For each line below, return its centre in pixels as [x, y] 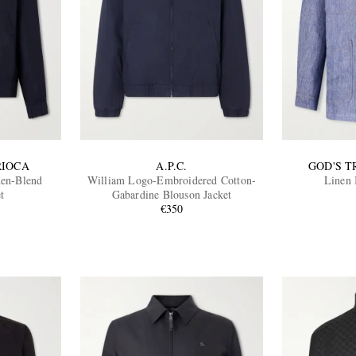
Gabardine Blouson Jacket [172, 194]
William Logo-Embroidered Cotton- [172, 180]
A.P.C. [172, 165]
